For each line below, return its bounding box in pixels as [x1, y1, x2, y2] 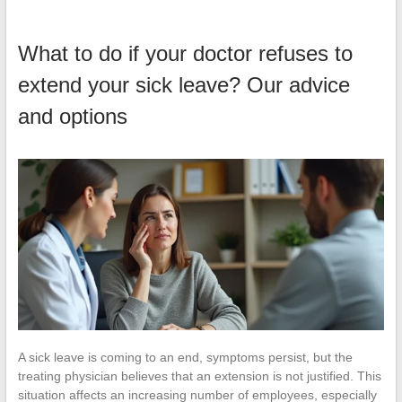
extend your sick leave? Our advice [17, 73, 350, 98]
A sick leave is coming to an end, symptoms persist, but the [17, 350, 353, 365]
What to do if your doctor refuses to [17, 41, 353, 66]
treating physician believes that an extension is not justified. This [17, 369, 381, 384]
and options [17, 104, 127, 129]
